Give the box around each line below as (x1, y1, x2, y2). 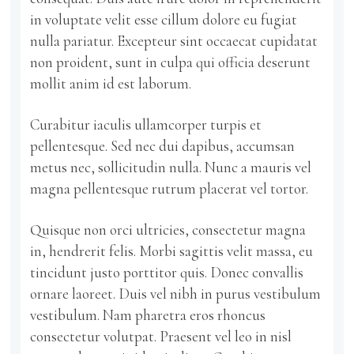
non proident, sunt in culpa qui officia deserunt (30, 52, 311, 71)
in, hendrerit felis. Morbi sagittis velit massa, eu (30, 241, 314, 260)
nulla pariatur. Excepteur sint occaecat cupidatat (30, 31, 318, 50)
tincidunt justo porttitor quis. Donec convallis (30, 262, 304, 281)
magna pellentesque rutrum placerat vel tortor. (30, 179, 309, 198)
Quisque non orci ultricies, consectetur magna (30, 220, 307, 239)
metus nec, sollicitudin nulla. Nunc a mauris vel (30, 157, 312, 176)
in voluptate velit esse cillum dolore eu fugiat (30, 9, 298, 28)
